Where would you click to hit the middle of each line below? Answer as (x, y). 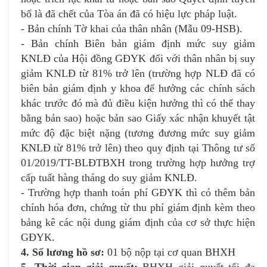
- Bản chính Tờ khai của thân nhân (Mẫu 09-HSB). (132, 28)
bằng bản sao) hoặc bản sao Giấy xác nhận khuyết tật (138, 118)
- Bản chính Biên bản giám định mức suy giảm (138, 43)
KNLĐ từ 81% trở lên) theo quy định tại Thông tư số (138, 148)
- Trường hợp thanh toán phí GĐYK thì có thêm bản (138, 192)
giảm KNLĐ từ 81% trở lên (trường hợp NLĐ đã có (138, 73)
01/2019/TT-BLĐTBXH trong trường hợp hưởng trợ (138, 162)
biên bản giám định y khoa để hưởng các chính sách (138, 88)
